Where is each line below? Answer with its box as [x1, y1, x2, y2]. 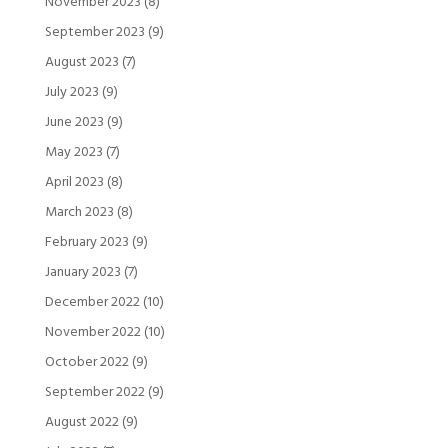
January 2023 [44, 260, 121, 284]
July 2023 [44, 80, 99, 104]
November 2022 [44, 320, 141, 344]
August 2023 [44, 50, 119, 74]
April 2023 [44, 170, 104, 194]
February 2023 [44, 230, 129, 254]
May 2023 [44, 140, 103, 164]
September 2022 [44, 380, 145, 404]
